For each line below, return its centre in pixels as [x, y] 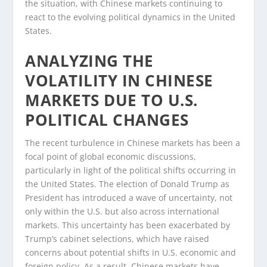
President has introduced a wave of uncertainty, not [129, 197]
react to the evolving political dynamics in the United [131, 17]
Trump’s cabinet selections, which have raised [117, 238]
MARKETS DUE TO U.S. [111, 100]
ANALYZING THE [89, 60]
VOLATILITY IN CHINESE [119, 80]
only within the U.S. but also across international [122, 211]
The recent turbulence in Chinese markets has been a [133, 142]
